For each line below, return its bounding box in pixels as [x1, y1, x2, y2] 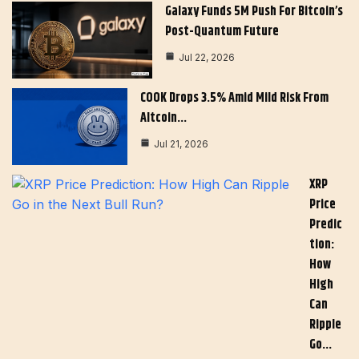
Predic [309, 214, 342, 235]
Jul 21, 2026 [154, 138, 208, 151]
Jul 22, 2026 [179, 51, 236, 64]
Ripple [309, 314, 341, 335]
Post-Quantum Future [165, 22, 280, 42]
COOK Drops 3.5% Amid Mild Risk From [140, 88, 329, 109]
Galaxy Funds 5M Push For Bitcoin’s [165, 2, 344, 22]
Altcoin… [140, 108, 187, 129]
